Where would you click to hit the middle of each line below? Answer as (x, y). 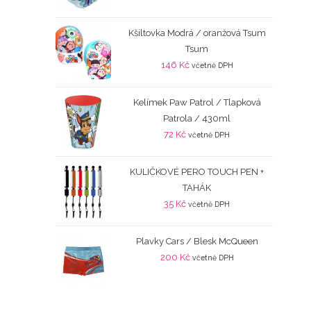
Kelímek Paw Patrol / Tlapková (197, 103)
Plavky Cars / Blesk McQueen (197, 242)
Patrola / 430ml (197, 119)
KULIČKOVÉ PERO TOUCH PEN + (197, 172)
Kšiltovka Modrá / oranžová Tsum (197, 33)
